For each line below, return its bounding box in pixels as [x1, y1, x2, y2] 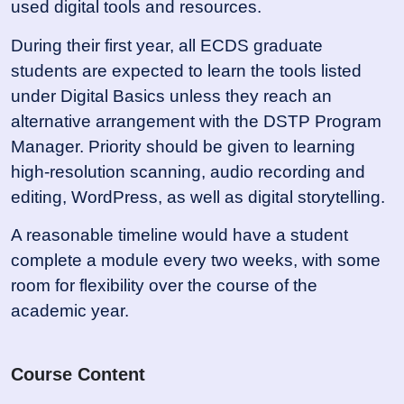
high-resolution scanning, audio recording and [11, 161, 365, 181]
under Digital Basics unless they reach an [11, 86, 332, 106]
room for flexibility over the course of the [11, 276, 317, 296]
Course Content [11, 364, 145, 385]
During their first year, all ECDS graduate [11, 35, 323, 55]
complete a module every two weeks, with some [11, 251, 381, 271]
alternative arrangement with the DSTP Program [11, 111, 381, 131]
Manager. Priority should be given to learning [11, 136, 355, 156]
